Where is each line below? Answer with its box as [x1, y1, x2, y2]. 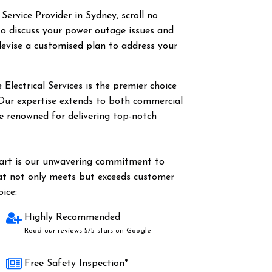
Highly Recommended [24, 212, 120, 222]
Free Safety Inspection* [24, 259, 128, 268]
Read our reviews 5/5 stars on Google [24, 227, 151, 234]
